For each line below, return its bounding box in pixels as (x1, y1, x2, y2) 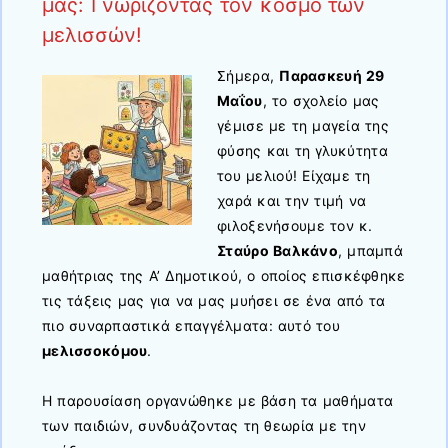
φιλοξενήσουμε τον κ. (217, 216, 373, 234)
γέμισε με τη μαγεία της (217, 116, 389, 134)
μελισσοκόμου (42, 341, 148, 359)
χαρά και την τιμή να (217, 191, 367, 209)
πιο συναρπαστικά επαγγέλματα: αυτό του (42, 316, 340, 334)
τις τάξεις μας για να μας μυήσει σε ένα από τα (42, 291, 386, 309)
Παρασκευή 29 (279, 66, 385, 84)
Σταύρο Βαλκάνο (217, 241, 338, 259)
